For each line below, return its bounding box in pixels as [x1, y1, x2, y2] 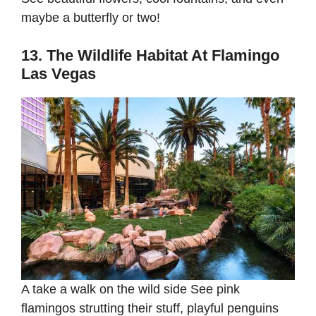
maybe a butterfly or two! [21, 10, 164, 25]
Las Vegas [21, 64, 96, 83]
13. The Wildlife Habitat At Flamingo [21, 46, 279, 64]
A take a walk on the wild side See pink [21, 281, 240, 296]
